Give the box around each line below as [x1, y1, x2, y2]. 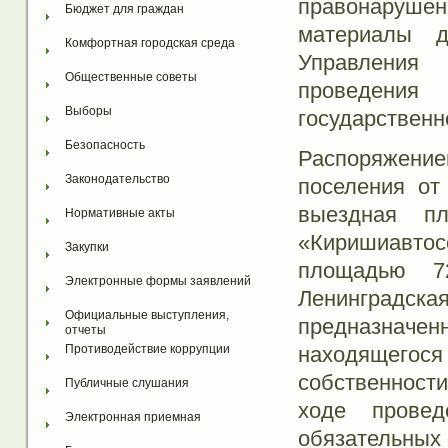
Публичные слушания [64, 376, 189, 391]
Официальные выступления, [64, 308, 229, 323]
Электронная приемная [64, 410, 201, 425]
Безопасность [64, 138, 145, 153]
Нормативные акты [64, 206, 175, 221]
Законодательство [64, 172, 170, 187]
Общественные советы [64, 70, 197, 85]
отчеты [64, 323, 106, 338]
